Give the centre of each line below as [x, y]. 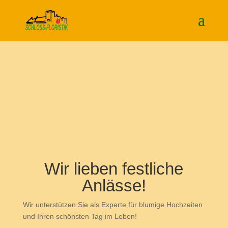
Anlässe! [114, 186]
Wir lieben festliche [114, 169]
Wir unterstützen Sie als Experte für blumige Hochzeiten [112, 205]
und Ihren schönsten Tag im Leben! [80, 216]
